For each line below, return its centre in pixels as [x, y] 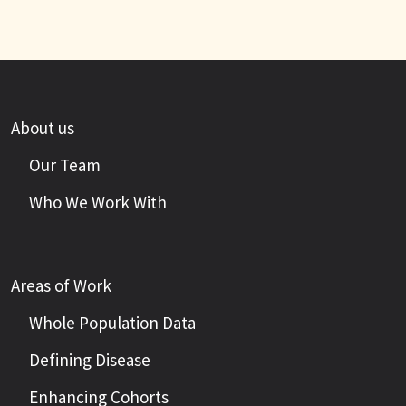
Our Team [65, 165]
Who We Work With [98, 202]
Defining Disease [90, 360]
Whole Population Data [112, 323]
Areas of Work [61, 285]
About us [43, 128]
